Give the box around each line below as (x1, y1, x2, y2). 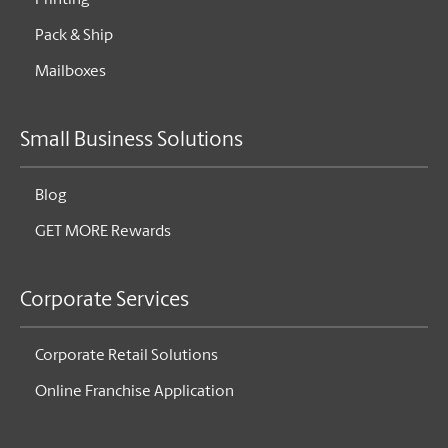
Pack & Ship (35, 28, 113, 45)
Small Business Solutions (20, 130, 243, 152)
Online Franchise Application (35, 384, 234, 401)
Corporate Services (20, 290, 189, 312)
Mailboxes (35, 64, 106, 81)
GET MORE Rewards (35, 224, 171, 241)
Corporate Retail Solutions (35, 348, 218, 365)
